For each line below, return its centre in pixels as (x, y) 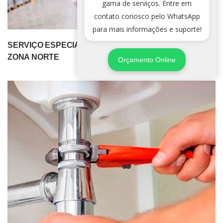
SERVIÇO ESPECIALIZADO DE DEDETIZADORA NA (104, 45)
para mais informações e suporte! (147, 29)
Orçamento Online (147, 60)
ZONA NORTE (34, 57)
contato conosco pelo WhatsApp (147, 16)
